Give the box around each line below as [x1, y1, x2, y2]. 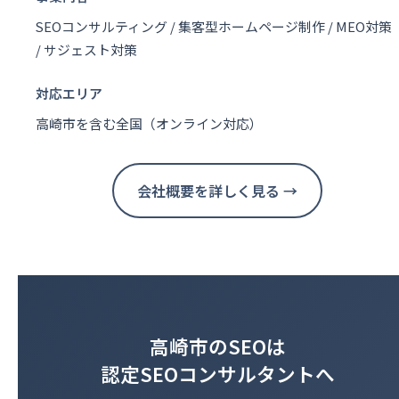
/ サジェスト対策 [36, 40, 137, 60]
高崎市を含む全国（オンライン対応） [36, 114, 263, 134]
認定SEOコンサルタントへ [100, 360, 335, 388]
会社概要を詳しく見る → [137, 180, 297, 202]
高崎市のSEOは [149, 332, 286, 361]
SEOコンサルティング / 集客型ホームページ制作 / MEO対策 [36, 17, 392, 37]
